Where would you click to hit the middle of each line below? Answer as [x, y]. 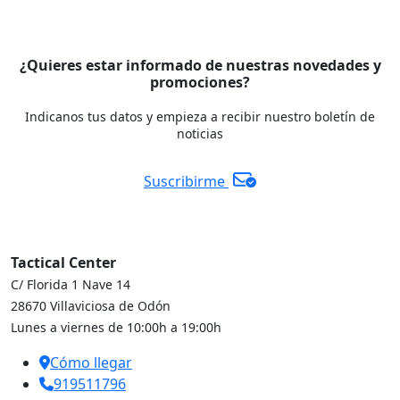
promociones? [200, 82]
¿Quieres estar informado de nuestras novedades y [200, 65]
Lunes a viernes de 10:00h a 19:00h [116, 327]
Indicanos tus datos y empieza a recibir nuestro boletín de [200, 116]
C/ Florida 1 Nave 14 [71, 284]
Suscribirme [186, 181]
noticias [200, 133]
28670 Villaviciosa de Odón [91, 305]
